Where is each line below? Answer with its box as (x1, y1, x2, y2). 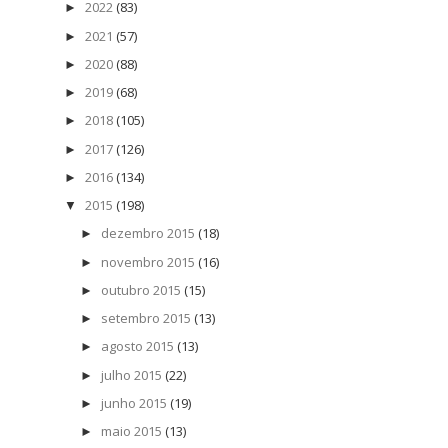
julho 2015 (100, 365, 162, 384)
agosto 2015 (100, 337, 174, 356)
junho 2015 (100, 393, 167, 412)
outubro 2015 (100, 280, 181, 299)
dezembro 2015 (100, 224, 195, 243)
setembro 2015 (100, 309, 191, 328)
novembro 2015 (100, 252, 195, 271)
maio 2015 (100, 422, 162, 441)
